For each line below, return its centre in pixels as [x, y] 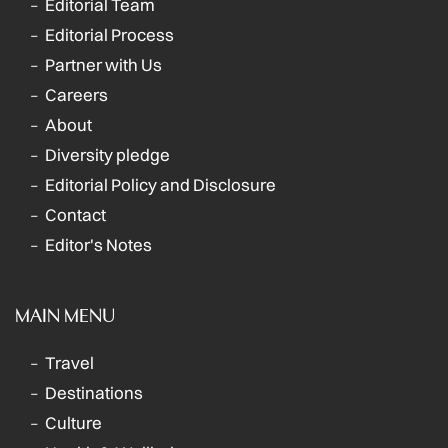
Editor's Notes [98, 245]
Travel [69, 363]
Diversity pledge [107, 155]
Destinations [94, 393]
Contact [75, 215]
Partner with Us [103, 65]
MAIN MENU [65, 314]
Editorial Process [109, 35]
